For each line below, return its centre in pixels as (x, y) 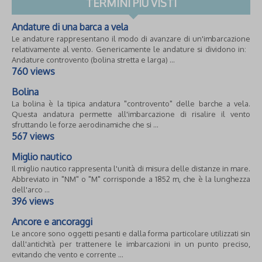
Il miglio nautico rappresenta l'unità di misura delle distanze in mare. (131, 169)
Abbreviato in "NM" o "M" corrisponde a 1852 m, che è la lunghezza (131, 179)
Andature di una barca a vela (70, 27)
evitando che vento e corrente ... (68, 255)
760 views (33, 72)
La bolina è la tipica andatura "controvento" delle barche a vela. (131, 104)
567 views (33, 137)
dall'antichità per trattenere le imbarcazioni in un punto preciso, (131, 244)
